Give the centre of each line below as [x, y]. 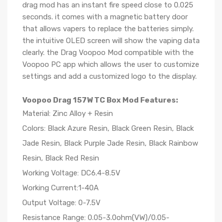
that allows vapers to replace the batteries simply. [108, 29]
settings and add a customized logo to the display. [110, 76]
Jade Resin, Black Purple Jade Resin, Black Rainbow [110, 143]
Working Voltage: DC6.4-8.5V [71, 173]
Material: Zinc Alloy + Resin [68, 113]
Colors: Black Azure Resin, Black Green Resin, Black [108, 128]
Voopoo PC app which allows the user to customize [111, 64]
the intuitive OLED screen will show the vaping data [111, 41]
